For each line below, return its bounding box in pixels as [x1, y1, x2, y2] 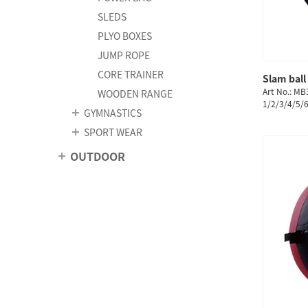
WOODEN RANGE [98, 87, 173, 100]
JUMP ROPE [98, 48, 150, 62]
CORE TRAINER [98, 67, 164, 81]
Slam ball [263, 71, 306, 85]
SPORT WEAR [84, 125, 142, 139]
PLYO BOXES [98, 29, 152, 43]
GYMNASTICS [84, 106, 142, 120]
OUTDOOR [70, 148, 125, 164]
